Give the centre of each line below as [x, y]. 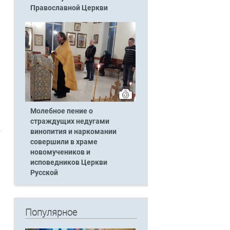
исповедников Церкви [69, 162]
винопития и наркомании [73, 131]
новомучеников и [60, 152]
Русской [44, 172]
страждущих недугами [70, 121]
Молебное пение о [61, 111]
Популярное [51, 212]
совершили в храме [64, 142]
